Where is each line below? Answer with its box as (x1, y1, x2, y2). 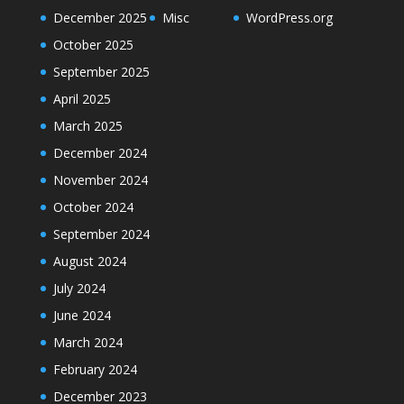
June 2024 (52, 307, 111, 325)
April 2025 (52, 90, 111, 108)
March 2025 (52, 117, 123, 135)
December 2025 (52, 9, 147, 27)
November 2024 (52, 171, 148, 189)
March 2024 (52, 334, 123, 352)
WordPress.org (245, 9, 333, 27)
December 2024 (52, 144, 147, 162)
